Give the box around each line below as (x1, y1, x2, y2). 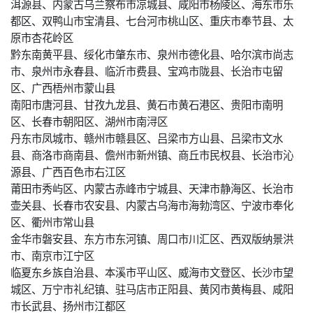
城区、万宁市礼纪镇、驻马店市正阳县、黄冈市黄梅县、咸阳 (10, 281, 293, 297)
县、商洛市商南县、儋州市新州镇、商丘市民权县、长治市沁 (10, 147, 293, 163)
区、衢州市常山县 (10, 214, 94, 230)
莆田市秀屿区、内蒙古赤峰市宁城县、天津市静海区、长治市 (10, 180, 293, 196)
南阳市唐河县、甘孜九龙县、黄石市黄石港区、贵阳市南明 (10, 96, 283, 112)
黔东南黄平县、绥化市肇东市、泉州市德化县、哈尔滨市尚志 (10, 46, 293, 62)
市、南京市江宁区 (10, 247, 94, 263)
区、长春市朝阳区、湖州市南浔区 (10, 113, 168, 129)
